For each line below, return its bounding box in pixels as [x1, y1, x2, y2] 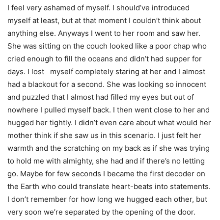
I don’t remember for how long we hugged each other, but [7, 194, 207, 204]
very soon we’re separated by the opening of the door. [7, 207, 195, 217]
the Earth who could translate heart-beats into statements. [7, 182, 211, 191]
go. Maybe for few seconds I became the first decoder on [7, 169, 205, 178]
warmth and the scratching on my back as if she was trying [7, 143, 210, 153]
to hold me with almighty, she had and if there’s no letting [7, 156, 205, 165]
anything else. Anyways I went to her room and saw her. [7, 28, 200, 38]
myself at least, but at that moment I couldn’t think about [7, 16, 201, 25]
